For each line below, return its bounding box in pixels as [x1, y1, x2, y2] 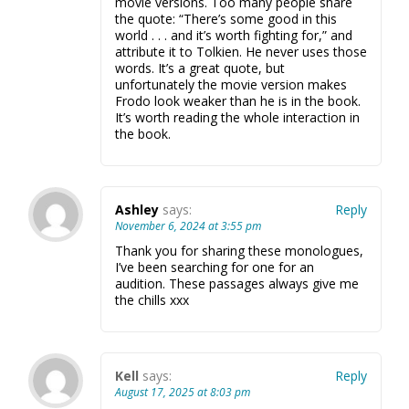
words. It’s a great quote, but [115, 59, 285, 77]
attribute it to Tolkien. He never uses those [115, 43, 367, 60]
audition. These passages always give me [115, 275, 359, 292]
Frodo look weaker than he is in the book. [115, 92, 361, 110]
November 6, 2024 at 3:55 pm [115, 218, 261, 234]
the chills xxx [115, 291, 189, 309]
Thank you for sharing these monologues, [115, 242, 363, 259]
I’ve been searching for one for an [115, 258, 314, 276]
